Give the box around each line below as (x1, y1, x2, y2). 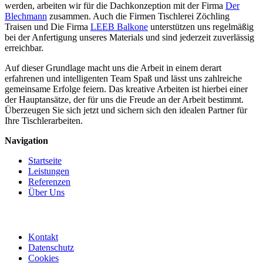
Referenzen (28, 177, 70, 187)
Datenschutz (28, 242, 74, 252)
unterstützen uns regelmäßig (148, 22, 254, 32)
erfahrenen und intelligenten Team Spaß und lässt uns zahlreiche (5, 73, 242, 83)
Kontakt (28, 232, 58, 242)
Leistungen (28, 166, 69, 176)
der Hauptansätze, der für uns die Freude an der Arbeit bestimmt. (5, 95, 244, 104)
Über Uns (28, 187, 65, 197)
